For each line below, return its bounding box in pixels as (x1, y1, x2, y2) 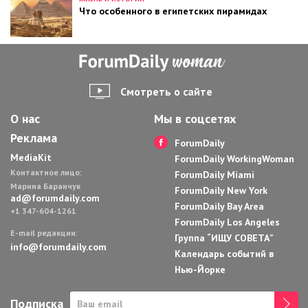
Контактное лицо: (10, 167, 82, 178)
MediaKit (10, 151, 52, 164)
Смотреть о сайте (120, 85, 212, 99)
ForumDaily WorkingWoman (175, 153, 294, 166)
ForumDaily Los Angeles (175, 216, 280, 229)
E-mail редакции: (10, 228, 78, 239)
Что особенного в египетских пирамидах (79, 5, 267, 18)
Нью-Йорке (175, 263, 225, 276)
